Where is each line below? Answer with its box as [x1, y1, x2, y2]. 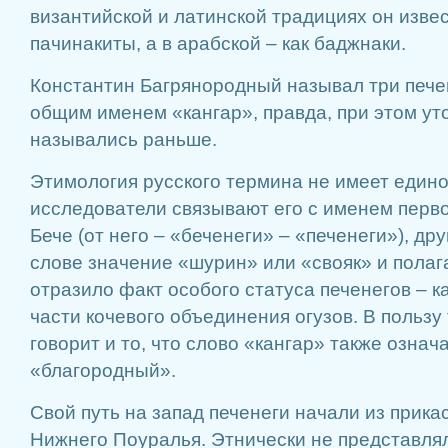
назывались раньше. [30, 129, 217, 150]
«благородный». [30, 360, 176, 381]
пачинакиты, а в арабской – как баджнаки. [30, 33, 406, 54]
